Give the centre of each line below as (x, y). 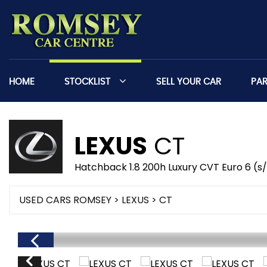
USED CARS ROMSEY (65, 200)
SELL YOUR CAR (189, 82)
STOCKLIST (87, 82)
